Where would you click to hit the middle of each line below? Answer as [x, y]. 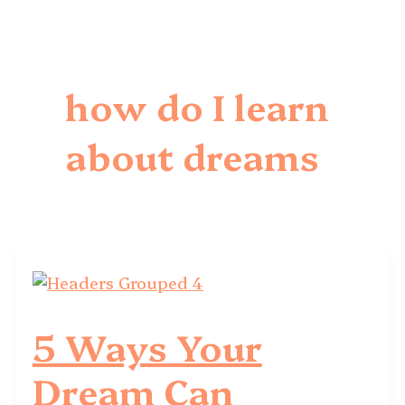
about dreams [192, 155]
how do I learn [197, 105]
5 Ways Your [147, 345]
